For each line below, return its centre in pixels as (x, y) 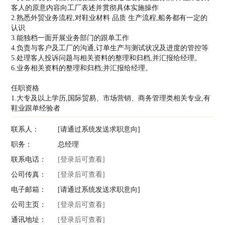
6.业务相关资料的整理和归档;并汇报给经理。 (82, 68)
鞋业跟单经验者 (36, 108)
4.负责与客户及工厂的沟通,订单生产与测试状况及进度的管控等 (110, 48)
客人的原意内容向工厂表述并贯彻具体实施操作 (85, 8)
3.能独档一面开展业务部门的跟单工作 (70, 38)
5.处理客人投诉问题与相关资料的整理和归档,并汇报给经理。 (106, 58)
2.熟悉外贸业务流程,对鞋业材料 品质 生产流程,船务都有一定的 (109, 18)
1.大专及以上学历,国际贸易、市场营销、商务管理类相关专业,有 (111, 98)
